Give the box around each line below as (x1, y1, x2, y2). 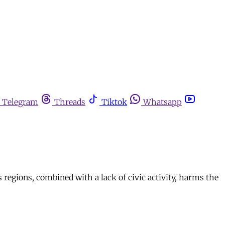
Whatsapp (143, 97, 182, 107)
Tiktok (101, 97, 127, 107)
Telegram (2, 97, 38, 107)
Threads (54, 97, 85, 107)
